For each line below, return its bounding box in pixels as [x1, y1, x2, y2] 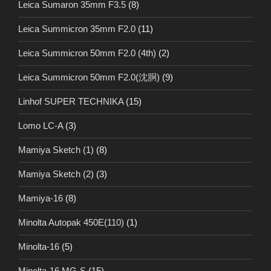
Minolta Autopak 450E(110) [18, 217, 124, 228]
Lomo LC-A [18, 120, 63, 131]
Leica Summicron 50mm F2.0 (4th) [18, 48, 156, 59]
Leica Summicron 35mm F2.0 [18, 24, 135, 34]
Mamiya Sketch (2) [18, 169, 94, 180]
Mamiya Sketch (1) [18, 145, 94, 155]
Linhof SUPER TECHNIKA [18, 96, 123, 107]
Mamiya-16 [18, 193, 63, 204]
